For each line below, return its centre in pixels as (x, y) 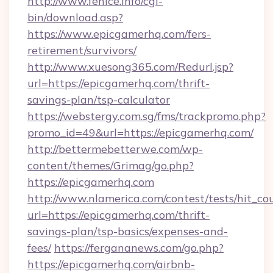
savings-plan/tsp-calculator (99, 100)
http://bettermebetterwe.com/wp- (115, 149)
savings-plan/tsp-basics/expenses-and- (128, 231)
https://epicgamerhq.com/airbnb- (111, 264)
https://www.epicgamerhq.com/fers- (119, 34)
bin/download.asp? (75, 17)
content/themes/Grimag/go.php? (111, 165)
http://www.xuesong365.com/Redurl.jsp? (130, 67)
